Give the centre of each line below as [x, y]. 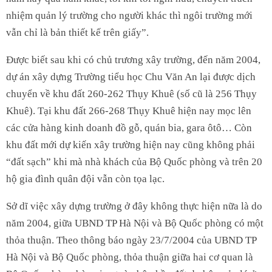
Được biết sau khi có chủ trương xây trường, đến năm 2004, [133, 59]
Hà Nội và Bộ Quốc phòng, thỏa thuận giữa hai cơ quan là [130, 257]
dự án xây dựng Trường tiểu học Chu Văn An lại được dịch [131, 76]
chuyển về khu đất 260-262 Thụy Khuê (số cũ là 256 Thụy [131, 93]
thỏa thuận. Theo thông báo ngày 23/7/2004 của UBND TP [131, 240]
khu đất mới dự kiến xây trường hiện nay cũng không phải [131, 144]
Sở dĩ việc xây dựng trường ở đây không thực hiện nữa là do [134, 206]
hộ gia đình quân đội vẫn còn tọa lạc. [85, 178]
